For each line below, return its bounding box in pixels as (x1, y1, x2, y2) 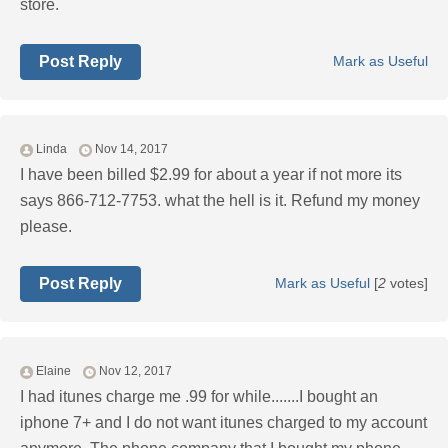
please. (20, 218, 72, 236)
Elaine (36, 364, 71, 379)
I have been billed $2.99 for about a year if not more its (20, 166, 402, 184)
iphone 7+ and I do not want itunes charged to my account (20, 414, 427, 432)
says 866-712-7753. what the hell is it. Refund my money (20, 192, 420, 210)
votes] (386, 275, 428, 292)
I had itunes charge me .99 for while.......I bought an (20, 388, 378, 406)
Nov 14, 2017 (95, 142, 168, 157)
